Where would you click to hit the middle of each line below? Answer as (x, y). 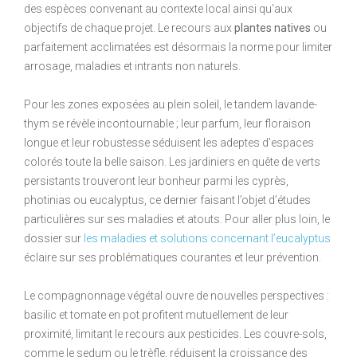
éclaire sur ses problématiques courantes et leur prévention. (173, 257)
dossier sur (54, 238)
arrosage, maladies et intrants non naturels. (132, 66)
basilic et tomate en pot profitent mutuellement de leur (156, 314)
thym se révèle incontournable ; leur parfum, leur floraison (167, 123)
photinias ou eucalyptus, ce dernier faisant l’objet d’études (167, 200)
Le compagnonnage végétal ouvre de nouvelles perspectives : (177, 295)
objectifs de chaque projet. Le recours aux (129, 27)
